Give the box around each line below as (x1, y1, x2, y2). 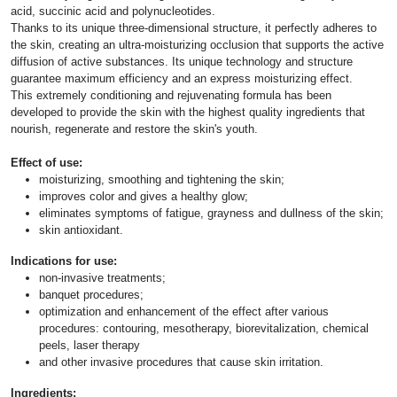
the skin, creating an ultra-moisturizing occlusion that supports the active (11, 37, 384, 51)
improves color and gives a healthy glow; (39, 189, 248, 203)
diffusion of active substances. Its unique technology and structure (11, 54, 353, 68)
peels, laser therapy (39, 338, 140, 352)
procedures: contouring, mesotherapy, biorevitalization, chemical (39, 321, 369, 335)
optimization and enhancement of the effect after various (39, 304, 329, 318)
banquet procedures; (39, 287, 144, 301)
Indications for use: (11, 253, 117, 268)
